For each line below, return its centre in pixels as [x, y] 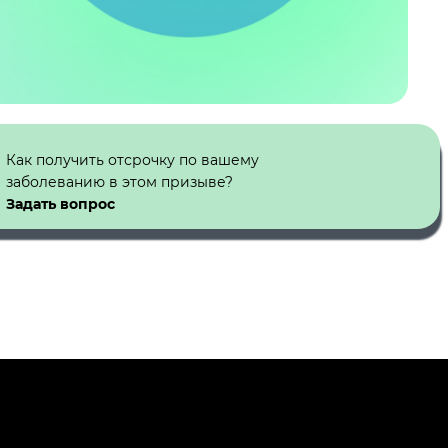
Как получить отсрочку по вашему [132, 159]
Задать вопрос [60, 203]
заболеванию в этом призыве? [119, 181]
